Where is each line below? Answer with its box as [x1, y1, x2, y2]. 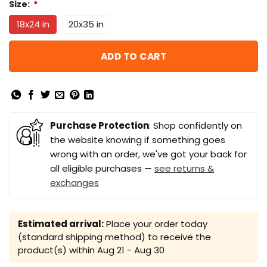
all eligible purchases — [50, 162, 154, 175]
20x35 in [69, 18, 104, 31]
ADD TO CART [100, 50, 167, 63]
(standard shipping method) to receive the [18, 230, 211, 243]
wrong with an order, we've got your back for [50, 147, 247, 160]
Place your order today [104, 217, 207, 230]
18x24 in [16, 18, 49, 31]
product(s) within [18, 243, 97, 256]
